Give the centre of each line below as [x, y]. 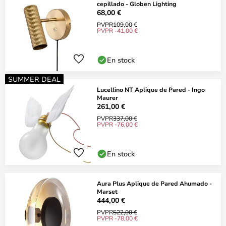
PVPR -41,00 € [117, 30]
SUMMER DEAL [34, 79]
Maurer [107, 97]
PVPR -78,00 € [117, 218]
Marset [107, 191]
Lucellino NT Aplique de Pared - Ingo [151, 89]
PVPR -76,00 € [117, 124]
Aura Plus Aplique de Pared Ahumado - [154, 183]
